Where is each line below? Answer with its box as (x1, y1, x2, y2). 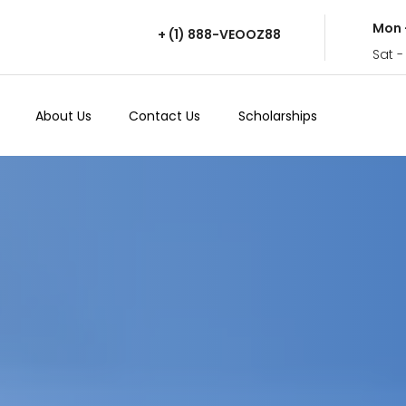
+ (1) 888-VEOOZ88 (158, 24, 281, 43)
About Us (34, 106, 92, 125)
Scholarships (237, 106, 317, 125)
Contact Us (129, 106, 201, 125)
